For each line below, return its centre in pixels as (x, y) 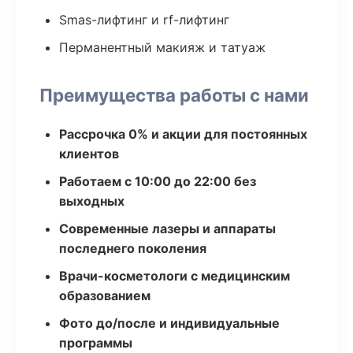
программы (96, 343)
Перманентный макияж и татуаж (162, 47)
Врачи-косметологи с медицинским (175, 276)
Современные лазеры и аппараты (167, 229)
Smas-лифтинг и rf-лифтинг (144, 20)
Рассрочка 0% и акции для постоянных (183, 134)
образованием (105, 295)
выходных (92, 201)
